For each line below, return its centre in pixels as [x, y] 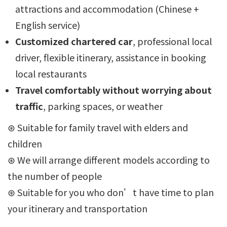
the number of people [55, 176]
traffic [29, 106]
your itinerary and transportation [78, 209]
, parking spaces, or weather [103, 106]
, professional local [172, 41]
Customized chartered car [74, 41]
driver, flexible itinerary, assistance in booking [111, 58]
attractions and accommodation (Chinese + [107, 9]
